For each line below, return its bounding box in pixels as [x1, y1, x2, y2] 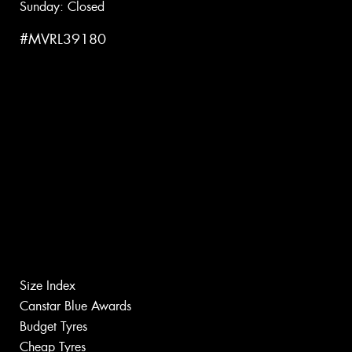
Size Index [20, 277, 75, 295]
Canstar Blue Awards [20, 298, 131, 315]
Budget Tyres [20, 318, 87, 335]
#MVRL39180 [20, 30, 106, 49]
